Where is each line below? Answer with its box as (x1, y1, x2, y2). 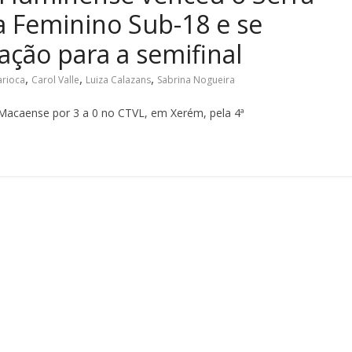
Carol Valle (31, 72, 79, 86)
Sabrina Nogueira (157, 72, 235, 86)
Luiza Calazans (86, 72, 151, 86)
